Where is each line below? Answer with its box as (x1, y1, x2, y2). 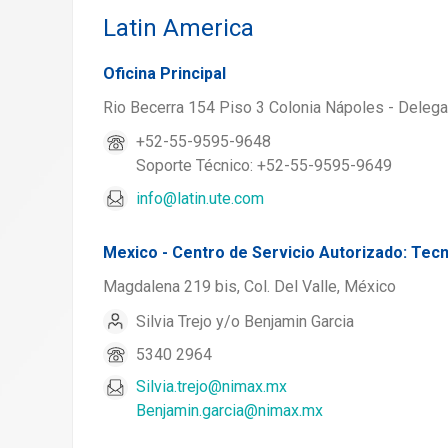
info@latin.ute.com (136, 188, 264, 208)
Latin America (103, 14, 254, 42)
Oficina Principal (103, 64, 226, 83)
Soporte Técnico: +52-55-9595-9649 (136, 156, 392, 175)
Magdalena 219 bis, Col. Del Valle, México (103, 277, 396, 296)
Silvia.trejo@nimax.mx (136, 377, 287, 396)
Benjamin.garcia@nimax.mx (136, 401, 323, 420)
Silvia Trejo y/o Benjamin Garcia (136, 311, 354, 331)
